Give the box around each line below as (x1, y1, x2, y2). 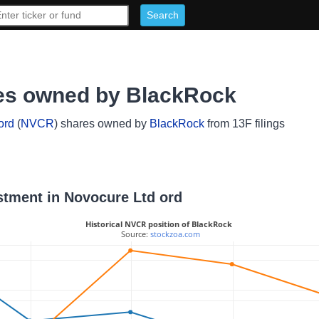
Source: (119, 229, 150, 240)
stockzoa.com (150, 229, 200, 240)
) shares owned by (54, 117, 150, 130)
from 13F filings (204, 117, 285, 130)
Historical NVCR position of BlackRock (85, 219, 232, 229)
